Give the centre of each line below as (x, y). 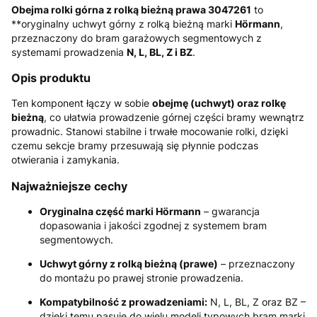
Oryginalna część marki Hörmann (120, 212)
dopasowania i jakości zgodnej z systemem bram (153, 226)
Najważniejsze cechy (69, 186)
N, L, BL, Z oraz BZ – (257, 302)
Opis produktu (51, 77)
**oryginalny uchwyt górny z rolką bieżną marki (123, 23)
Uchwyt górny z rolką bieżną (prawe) (129, 264)
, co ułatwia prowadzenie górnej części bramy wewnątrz (174, 117)
